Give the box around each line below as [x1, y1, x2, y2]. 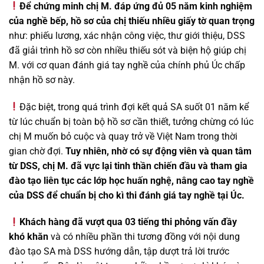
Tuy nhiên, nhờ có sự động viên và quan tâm [65, 145, 252, 157]
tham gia [210, 160, 247, 171]
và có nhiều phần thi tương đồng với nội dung [48, 231, 240, 243]
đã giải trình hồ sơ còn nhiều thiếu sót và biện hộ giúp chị [9, 44, 246, 56]
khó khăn [9, 231, 48, 243]
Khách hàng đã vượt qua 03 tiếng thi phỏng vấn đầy [19, 216, 237, 228]
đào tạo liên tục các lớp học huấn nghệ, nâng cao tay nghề [9, 174, 254, 186]
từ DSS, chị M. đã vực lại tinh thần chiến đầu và [9, 160, 210, 171]
